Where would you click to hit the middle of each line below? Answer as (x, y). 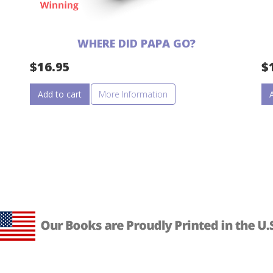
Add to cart (59, 94)
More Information (133, 94)
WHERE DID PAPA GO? (136, 44)
